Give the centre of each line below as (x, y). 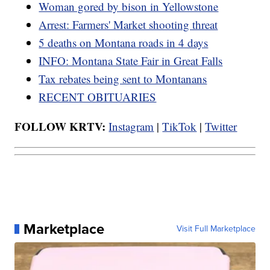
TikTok (180, 127)
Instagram (131, 127)
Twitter (221, 127)
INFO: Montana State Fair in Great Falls (131, 61)
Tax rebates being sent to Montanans (123, 79)
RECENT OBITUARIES (98, 97)
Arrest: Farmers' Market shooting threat (128, 25)
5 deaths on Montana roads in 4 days (124, 43)
